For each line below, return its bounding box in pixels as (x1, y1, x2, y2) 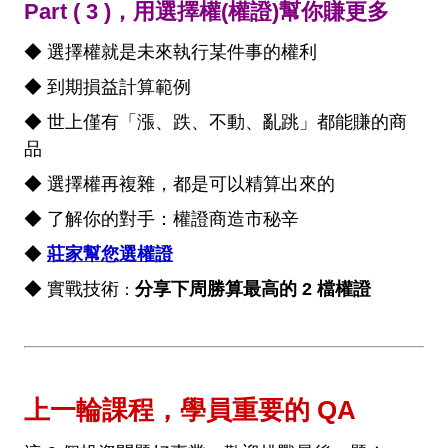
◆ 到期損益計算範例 (24, 77, 191, 98)
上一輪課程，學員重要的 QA (24, 395, 356, 426)
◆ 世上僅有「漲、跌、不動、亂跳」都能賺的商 (24, 112, 407, 133)
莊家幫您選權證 (47, 244, 173, 265)
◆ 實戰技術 (24, 279, 119, 300)
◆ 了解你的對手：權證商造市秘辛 (24, 209, 299, 230)
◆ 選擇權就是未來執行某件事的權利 (24, 42, 317, 63)
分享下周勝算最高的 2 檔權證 (135, 279, 371, 300)
